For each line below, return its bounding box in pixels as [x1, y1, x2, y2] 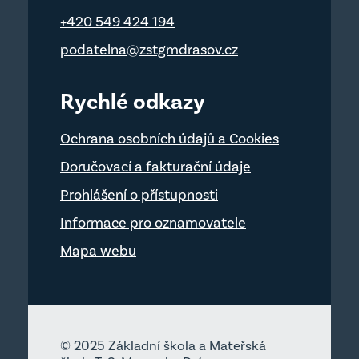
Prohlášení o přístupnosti [60, 186, 218, 204]
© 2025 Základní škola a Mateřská [60, 337, 266, 353]
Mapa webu [60, 242, 136, 260]
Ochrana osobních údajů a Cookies [60, 130, 279, 147]
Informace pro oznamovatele [60, 214, 246, 232]
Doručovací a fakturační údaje [60, 158, 251, 175]
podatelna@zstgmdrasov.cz [60, 41, 238, 58]
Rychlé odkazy [60, 88, 205, 115]
